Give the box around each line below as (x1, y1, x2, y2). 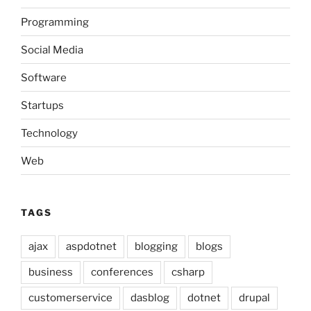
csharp (171, 265, 205, 278)
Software (21, 71, 67, 84)
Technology (21, 126, 78, 140)
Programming (21, 15, 89, 28)
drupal (239, 291, 270, 304)
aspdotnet (66, 239, 117, 253)
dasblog (131, 291, 169, 304)
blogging (135, 239, 178, 253)
